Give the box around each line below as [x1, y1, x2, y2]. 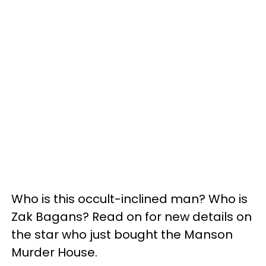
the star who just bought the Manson [11, 226, 233, 243]
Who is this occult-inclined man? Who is [11, 191, 248, 207]
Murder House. [11, 244, 97, 261]
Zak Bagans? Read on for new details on [11, 208, 252, 225]
